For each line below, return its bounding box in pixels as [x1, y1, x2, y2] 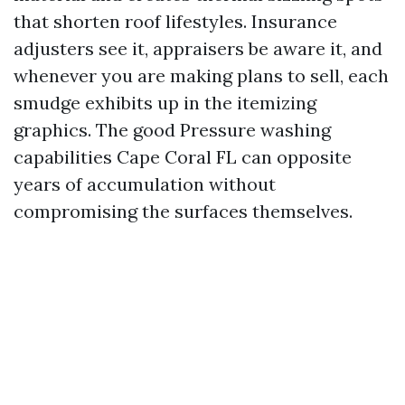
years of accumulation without [14, 173, 276, 195]
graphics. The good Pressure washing [14, 118, 331, 141]
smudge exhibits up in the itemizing [14, 91, 316, 114]
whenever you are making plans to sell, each [14, 64, 389, 87]
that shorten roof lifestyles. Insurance [14, 10, 337, 33]
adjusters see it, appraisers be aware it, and [14, 37, 382, 60]
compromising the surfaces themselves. [14, 200, 353, 222]
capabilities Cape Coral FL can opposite [14, 146, 352, 168]
